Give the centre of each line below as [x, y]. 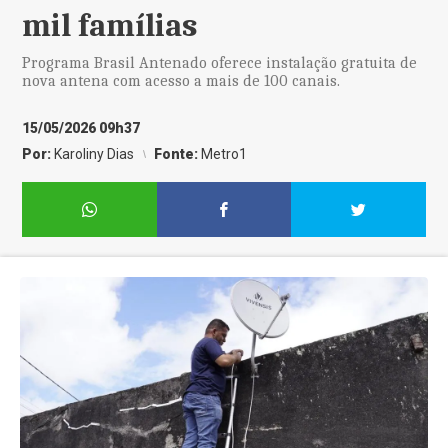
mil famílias [110, 25]
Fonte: [178, 154]
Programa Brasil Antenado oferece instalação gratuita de [220, 63]
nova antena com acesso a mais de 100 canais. [181, 81]
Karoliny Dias [94, 154]
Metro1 [224, 154]
